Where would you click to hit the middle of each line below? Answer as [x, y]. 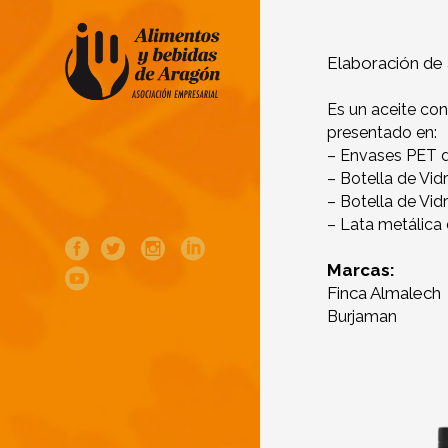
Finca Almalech [384, 293]
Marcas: [361, 270]
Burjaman [362, 317]
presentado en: [382, 133]
